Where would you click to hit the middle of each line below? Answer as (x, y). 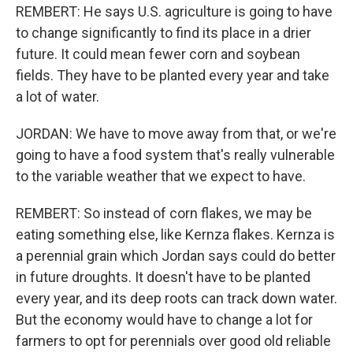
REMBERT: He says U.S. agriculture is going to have (174, 11)
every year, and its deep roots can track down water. (176, 298)
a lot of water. (58, 97)
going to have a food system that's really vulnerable (175, 155)
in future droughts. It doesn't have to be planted (163, 277)
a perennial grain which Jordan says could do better (176, 256)
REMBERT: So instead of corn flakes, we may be (164, 213)
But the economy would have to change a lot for (164, 320)
